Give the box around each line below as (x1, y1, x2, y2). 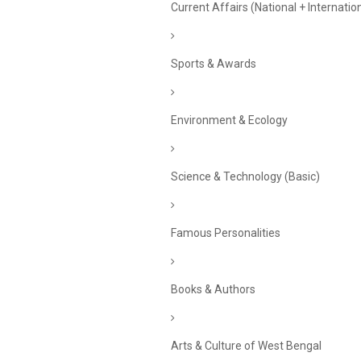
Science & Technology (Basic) (171, 170, 320, 183)
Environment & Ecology (171, 114, 288, 127)
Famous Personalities (171, 226, 280, 239)
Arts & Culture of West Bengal (171, 339, 322, 352)
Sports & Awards (171, 57, 256, 70)
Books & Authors (171, 283, 255, 296)
